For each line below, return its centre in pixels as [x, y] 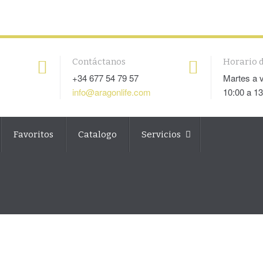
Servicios [162, 134]
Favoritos [33, 134]
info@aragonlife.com [112, 92]
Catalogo [97, 134]
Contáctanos [99, 62]
